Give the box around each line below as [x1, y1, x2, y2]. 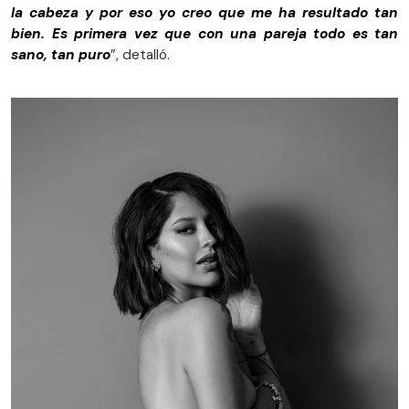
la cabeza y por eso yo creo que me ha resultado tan [11, 4, 398, 23]
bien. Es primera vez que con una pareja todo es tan [11, 25, 398, 44]
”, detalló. [110, 46, 170, 65]
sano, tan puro [11, 46, 110, 65]
